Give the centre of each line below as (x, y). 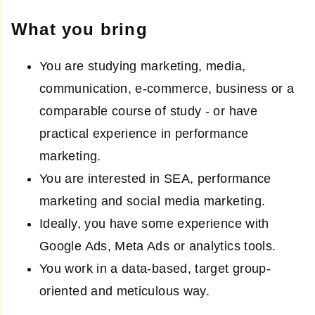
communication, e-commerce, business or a (167, 89)
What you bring (79, 30)
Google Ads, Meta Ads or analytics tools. (158, 246)
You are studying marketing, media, (143, 66)
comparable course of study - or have (148, 111)
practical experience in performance (144, 134)
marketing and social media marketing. (153, 201)
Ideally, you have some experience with (154, 224)
